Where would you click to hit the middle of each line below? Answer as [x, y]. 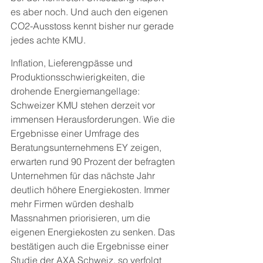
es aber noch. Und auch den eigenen [90, 12]
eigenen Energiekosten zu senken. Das [94, 232]
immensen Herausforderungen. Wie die [94, 119]
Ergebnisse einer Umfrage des [76, 133]
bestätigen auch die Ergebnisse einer [91, 246]
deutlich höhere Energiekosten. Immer [91, 190]
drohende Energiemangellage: [76, 91]
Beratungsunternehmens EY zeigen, [87, 147]
